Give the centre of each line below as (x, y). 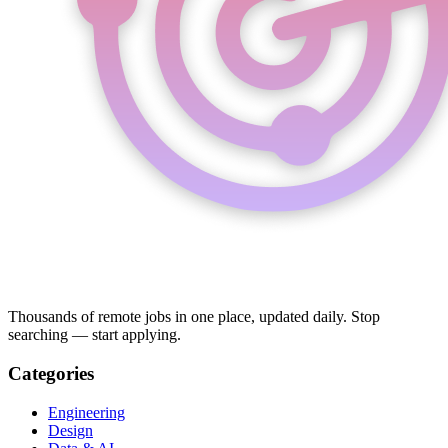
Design (70, 430)
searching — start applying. (94, 335)
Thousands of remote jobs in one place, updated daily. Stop (194, 317)
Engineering (86, 412)
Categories (51, 373)
